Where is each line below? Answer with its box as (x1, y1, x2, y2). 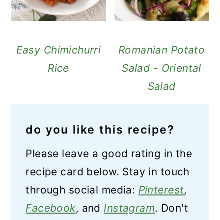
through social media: (26, 183, 138, 196)
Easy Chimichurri (16, 43, 101, 56)
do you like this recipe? (26, 122, 175, 137)
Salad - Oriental (122, 61, 201, 74)
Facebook (26, 201, 76, 214)
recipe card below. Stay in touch (26, 165, 190, 178)
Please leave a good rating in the (26, 147, 192, 160)
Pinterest (138, 183, 184, 196)
